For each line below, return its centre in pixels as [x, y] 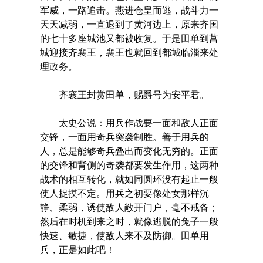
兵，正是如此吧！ [77, 249]
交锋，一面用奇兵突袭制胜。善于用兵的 [124, 137]
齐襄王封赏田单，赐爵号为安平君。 [124, 95]
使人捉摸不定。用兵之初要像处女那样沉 [124, 193]
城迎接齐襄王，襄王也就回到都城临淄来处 [129, 52]
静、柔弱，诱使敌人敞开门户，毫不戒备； [129, 207]
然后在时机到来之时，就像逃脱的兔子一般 [129, 221]
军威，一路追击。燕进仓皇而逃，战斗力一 [129, 10]
